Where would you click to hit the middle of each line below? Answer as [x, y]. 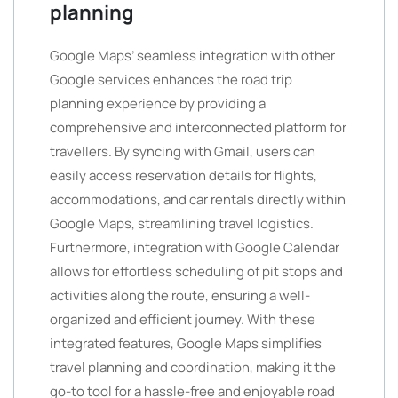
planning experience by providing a [158, 103]
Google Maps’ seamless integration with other [192, 56]
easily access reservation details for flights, [183, 175]
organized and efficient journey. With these [183, 319]
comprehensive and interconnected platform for [198, 127]
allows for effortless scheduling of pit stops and [196, 271]
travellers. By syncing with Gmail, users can [183, 151]
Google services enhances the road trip [171, 80]
